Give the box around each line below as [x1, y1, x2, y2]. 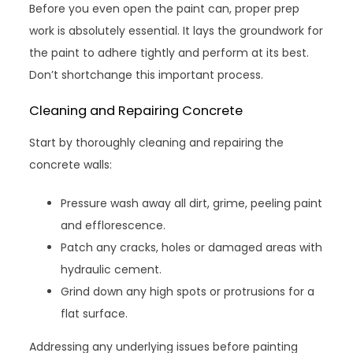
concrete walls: [29, 156, 113, 173]
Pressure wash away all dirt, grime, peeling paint [61, 195, 323, 211]
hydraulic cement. [61, 261, 162, 277]
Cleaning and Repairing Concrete [29, 101, 243, 120]
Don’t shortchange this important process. [29, 66, 264, 83]
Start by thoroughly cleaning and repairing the [29, 134, 284, 150]
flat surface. [61, 305, 128, 321]
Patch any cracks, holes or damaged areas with [61, 239, 323, 255]
